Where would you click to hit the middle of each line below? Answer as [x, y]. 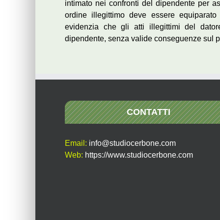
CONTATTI [148, 112]
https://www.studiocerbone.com [139, 155]
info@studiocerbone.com [132, 143]
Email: [77, 143]
